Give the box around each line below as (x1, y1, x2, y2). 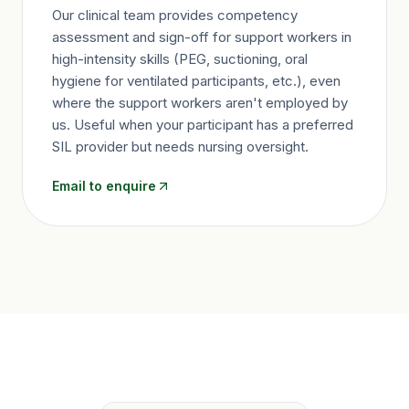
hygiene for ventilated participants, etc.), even (52, 72, 341, 89)
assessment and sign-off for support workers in (52, 28, 351, 46)
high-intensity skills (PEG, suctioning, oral (52, 50, 308, 68)
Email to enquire (52, 178, 156, 194)
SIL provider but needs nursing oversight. (52, 138, 309, 155)
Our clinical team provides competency (52, 6, 298, 24)
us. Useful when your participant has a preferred (52, 116, 353, 133)
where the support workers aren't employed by (52, 94, 348, 111)
